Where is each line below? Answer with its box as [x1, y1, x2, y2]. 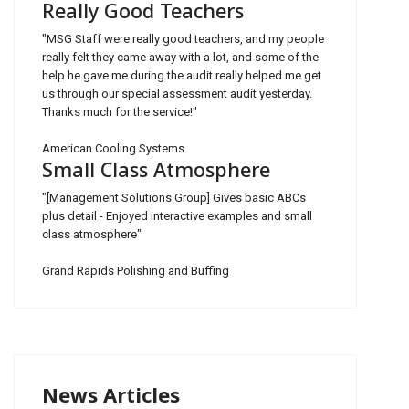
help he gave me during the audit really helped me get [42, 68, 321, 82]
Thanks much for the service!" [42, 104, 197, 119]
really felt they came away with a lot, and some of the [42, 49, 319, 64]
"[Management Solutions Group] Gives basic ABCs [42, 190, 306, 204]
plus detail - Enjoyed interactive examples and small [42, 208, 312, 223]
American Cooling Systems [42, 141, 184, 155]
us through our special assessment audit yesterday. [42, 86, 312, 100]
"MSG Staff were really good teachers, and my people [42, 31, 324, 46]
